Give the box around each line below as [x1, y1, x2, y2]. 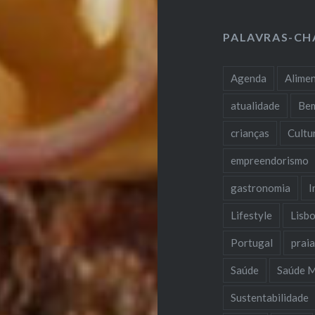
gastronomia [231, 181, 291, 194]
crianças [231, 126, 270, 139]
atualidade [231, 98, 281, 112]
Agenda [231, 71, 267, 84]
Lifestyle [231, 208, 273, 221]
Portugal [231, 236, 274, 249]
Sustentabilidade [231, 290, 309, 304]
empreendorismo [231, 153, 309, 167]
